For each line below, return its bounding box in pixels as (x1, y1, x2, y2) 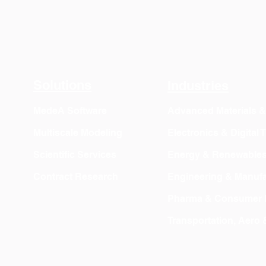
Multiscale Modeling (33, 127, 122, 138)
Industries (167, 78, 229, 93)
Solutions (33, 77, 91, 93)
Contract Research (33, 171, 118, 182)
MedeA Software (33, 105, 107, 116)
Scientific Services (33, 149, 116, 160)
